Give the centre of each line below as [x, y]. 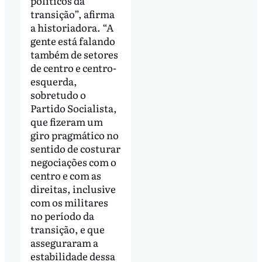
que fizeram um [66, 121]
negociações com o [73, 161]
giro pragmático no [74, 135]
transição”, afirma [72, 13]
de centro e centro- [73, 67]
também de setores [74, 54]
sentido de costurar [75, 148]
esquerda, [54, 81]
